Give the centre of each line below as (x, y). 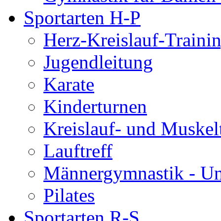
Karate (69, 84)
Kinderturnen (95, 107)
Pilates (69, 195)
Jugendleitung (98, 62)
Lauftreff (78, 151)
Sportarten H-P (82, 18)
